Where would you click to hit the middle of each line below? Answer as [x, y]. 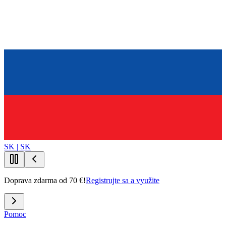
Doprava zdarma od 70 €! [45, 180]
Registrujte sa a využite [123, 180]
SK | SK [17, 147]
